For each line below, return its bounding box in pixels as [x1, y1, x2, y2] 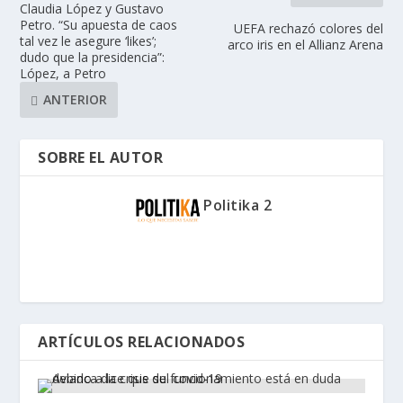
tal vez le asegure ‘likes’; [20, 31, 157, 49]
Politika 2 [203, 194, 272, 215]
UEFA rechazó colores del [233, 19, 383, 37]
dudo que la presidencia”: [20, 48, 166, 66]
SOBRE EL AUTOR [38, 147, 164, 167]
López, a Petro [20, 64, 107, 82]
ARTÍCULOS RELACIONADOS [38, 331, 246, 352]
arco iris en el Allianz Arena [227, 35, 383, 53]
